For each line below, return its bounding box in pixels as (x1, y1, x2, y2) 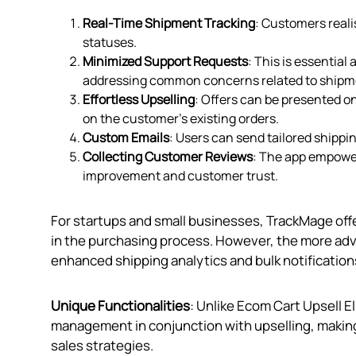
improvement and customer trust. (83, 167, 278, 185)
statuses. (83, 33, 137, 52)
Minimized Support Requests (83, 52, 248, 71)
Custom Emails (83, 129, 169, 147)
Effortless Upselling (83, 91, 195, 109)
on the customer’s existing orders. (83, 110, 279, 128)
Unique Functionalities (51, 296, 190, 315)
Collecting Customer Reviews (83, 148, 253, 166)
